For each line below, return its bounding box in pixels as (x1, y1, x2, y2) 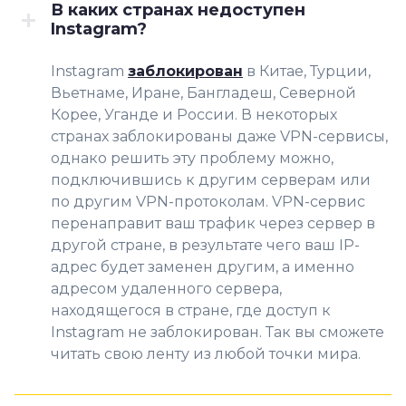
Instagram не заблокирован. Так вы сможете (51, 323, 384, 341)
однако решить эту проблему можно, (51, 149, 333, 167)
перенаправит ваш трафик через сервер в (51, 214, 375, 232)
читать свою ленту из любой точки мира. (51, 344, 361, 362)
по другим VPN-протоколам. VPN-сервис (51, 192, 365, 210)
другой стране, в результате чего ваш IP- (51, 236, 360, 254)
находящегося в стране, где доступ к (51, 301, 331, 319)
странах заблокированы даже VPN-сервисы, (51, 127, 388, 145)
